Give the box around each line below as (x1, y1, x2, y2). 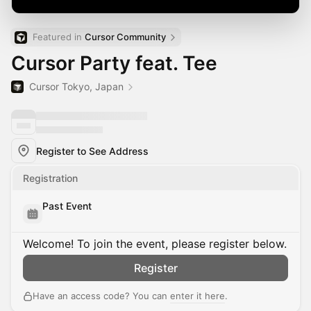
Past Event (42, 200, 92, 212)
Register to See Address (36, 144, 149, 157)
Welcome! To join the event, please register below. (23, 237, 287, 251)
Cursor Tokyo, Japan (29, 81, 124, 92)
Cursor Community (85, 31, 166, 42)
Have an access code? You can (33, 290, 170, 301)
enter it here (170, 290, 225, 301)
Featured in (33, 31, 85, 42)
